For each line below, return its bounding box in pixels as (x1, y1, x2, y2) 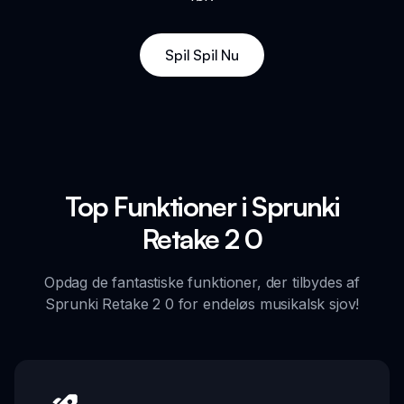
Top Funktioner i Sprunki (64, 188, 340, 223)
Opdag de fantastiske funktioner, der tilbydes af (43, 272, 361, 291)
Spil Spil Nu (165, 45, 239, 64)
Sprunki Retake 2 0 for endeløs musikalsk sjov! (44, 294, 360, 313)
